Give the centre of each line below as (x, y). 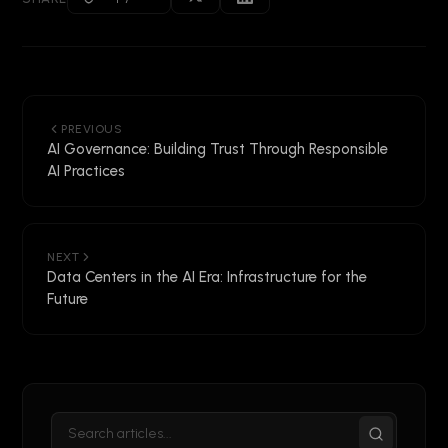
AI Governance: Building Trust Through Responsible (217, 149)
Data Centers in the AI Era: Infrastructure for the (207, 277)
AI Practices (86, 171)
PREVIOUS (91, 129)
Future (67, 299)
